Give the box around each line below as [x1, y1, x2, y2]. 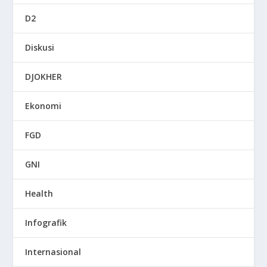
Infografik [25, 216, 67, 228]
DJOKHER [25, 70, 63, 82]
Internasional [25, 246, 82, 257]
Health [25, 187, 54, 199]
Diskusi [25, 41, 55, 53]
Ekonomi [25, 100, 62, 111]
